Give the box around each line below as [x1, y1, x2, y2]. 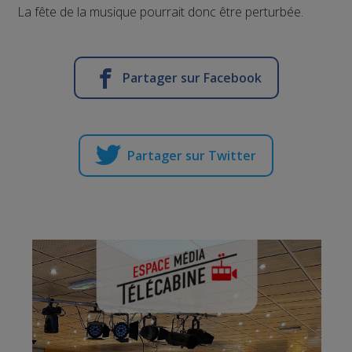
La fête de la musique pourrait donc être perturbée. [17, 2, 304, 20]
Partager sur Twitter [127, 146, 256, 164]
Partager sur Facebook [122, 68, 262, 86]
